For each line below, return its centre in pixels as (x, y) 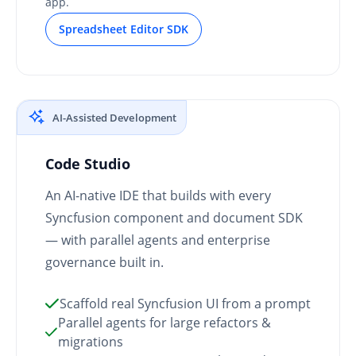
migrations (91, 341)
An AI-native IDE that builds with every (158, 195)
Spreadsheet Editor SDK (124, 29)
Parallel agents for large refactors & (165, 322)
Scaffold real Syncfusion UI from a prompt (185, 303)
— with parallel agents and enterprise (158, 240)
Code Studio (88, 163)
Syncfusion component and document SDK (174, 217)
